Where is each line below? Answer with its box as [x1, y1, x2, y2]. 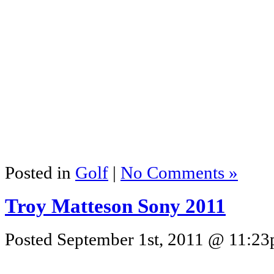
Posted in [5, 163, 75, 183]
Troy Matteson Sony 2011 [5, 195, 226, 218]
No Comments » [120, 163, 238, 183]
